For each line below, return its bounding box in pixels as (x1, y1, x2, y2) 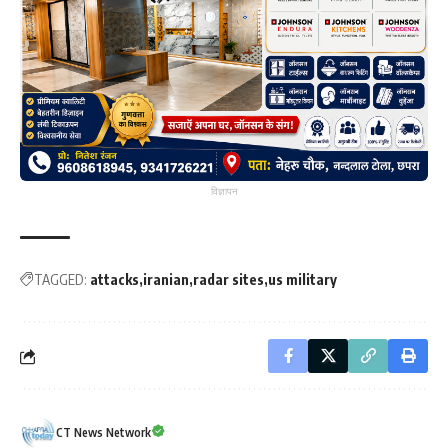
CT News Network (56, 425, 151, 441)
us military (268, 271, 337, 289)
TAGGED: (34, 271, 87, 289)
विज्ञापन (210, 186, 238, 198)
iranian (143, 271, 189, 289)
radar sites (193, 271, 264, 289)
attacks (90, 271, 139, 289)
